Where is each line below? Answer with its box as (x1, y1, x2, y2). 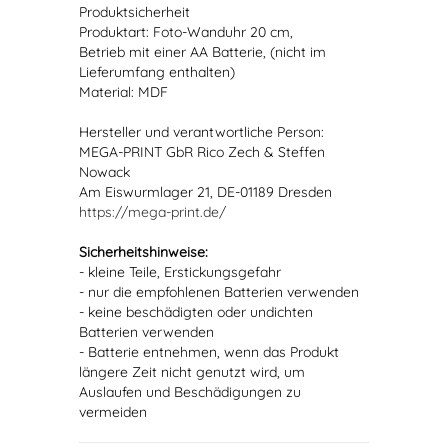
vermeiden (79, 403, 147, 421)
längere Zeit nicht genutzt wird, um (79, 363, 305, 381)
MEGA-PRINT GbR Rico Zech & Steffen (79, 143, 325, 161)
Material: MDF (79, 83, 168, 101)
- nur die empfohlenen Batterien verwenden (79, 283, 359, 301)
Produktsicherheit (79, 3, 190, 21)
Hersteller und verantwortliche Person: (79, 123, 324, 141)
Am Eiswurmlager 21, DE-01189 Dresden (79, 183, 332, 201)
